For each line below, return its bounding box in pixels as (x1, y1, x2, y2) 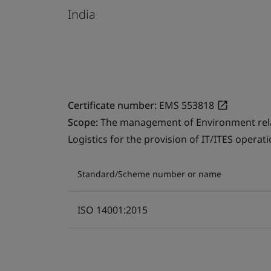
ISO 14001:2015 (77, 203, 148, 217)
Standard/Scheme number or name (77, 168, 221, 180)
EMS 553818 (159, 98, 214, 112)
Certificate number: (68, 98, 157, 112)
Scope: (68, 115, 100, 129)
